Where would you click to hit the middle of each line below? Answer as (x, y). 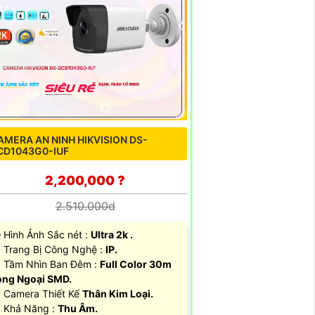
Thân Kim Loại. (118, 293)
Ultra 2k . (112, 234)
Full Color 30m (136, 264)
